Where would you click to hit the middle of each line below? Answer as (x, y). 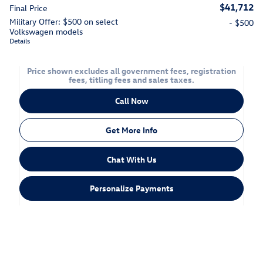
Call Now (131, 101)
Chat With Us (131, 159)
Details (20, 41)
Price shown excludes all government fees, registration (131, 71)
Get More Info (131, 130)
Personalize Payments (131, 188)
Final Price (28, 8)
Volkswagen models (46, 32)
